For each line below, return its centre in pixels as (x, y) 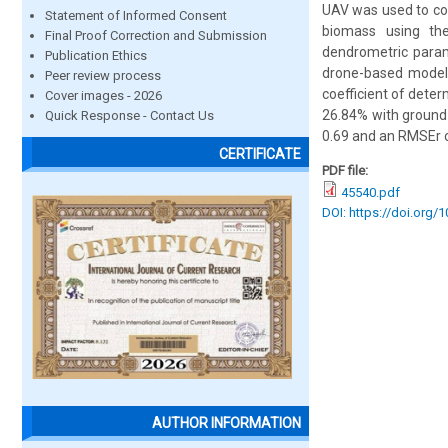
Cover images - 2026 (103, 95)
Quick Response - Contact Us (129, 115)
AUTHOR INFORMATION (226, 423)
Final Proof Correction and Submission (156, 35)
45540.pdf (370, 192)
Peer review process (103, 75)
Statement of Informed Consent (136, 15)
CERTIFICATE (260, 154)
